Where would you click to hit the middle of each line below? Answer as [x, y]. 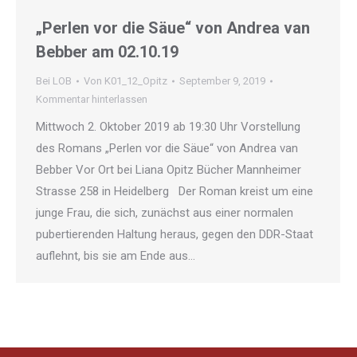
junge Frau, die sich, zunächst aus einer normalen [165, 213]
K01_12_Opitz [136, 81]
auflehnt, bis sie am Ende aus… [116, 256]
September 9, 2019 [222, 81]
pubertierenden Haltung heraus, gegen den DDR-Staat [175, 235]
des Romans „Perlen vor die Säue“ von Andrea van [167, 149]
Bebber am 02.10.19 [107, 52]
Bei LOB [54, 81]
